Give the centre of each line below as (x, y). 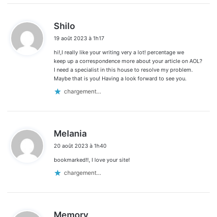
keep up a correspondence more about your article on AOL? (128, 61)
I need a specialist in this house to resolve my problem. (123, 70)
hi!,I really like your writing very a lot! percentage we (119, 52)
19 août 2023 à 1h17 (79, 38)
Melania (70, 133)
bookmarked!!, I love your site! (92, 160)
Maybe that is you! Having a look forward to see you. (120, 78)
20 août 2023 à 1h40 (80, 146)
